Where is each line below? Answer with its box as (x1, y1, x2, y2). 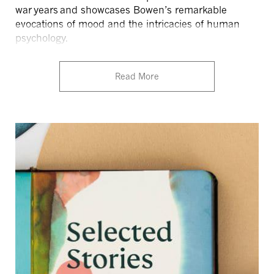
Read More (115, 70, 159, 81)
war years (15, 3, 58, 16)
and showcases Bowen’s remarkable (58, 3, 227, 16)
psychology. (15, 31, 70, 44)
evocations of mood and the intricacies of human (15, 17, 240, 30)
